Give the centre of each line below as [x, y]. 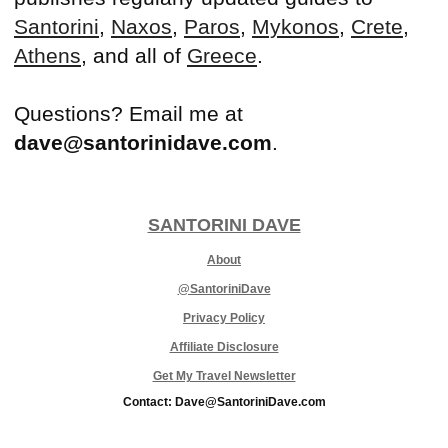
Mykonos [295, 27]
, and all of [134, 56]
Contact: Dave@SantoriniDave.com [224, 402]
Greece [222, 56]
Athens [47, 56]
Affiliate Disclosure [224, 347]
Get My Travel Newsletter [224, 376]
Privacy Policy [224, 318]
